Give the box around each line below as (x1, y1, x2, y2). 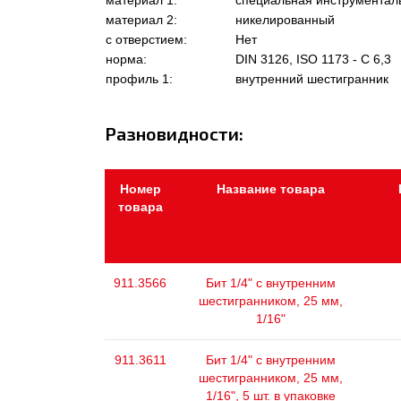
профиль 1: (106, 72, 173, 86)
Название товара (217, 182, 325, 196)
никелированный (235, 13, 335, 27)
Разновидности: (105, 123, 243, 144)
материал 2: (106, 13, 177, 27)
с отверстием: (106, 32, 187, 47)
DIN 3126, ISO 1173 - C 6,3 (235, 52, 391, 66)
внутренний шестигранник (235, 72, 388, 86)
